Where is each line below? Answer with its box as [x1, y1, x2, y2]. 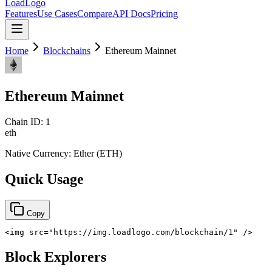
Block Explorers [5, 248, 106, 265]
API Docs [112, 8, 151, 19]
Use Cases [37, 8, 77, 19]
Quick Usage [5, 171, 84, 187]
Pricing [151, 8, 178, 19]
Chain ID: [5, 116, 46, 127]
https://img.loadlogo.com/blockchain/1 [53, 227, 233, 237]
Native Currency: [5, 148, 73, 158]
